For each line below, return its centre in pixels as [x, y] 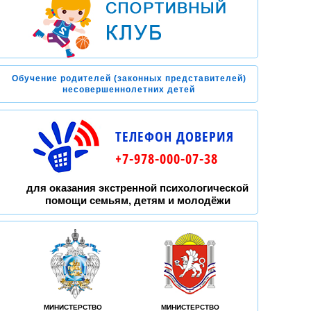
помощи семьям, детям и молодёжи [137, 200]
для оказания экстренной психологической [137, 188]
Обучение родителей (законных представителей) [129, 78]
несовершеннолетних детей [129, 90]
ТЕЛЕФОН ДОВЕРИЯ [175, 136]
